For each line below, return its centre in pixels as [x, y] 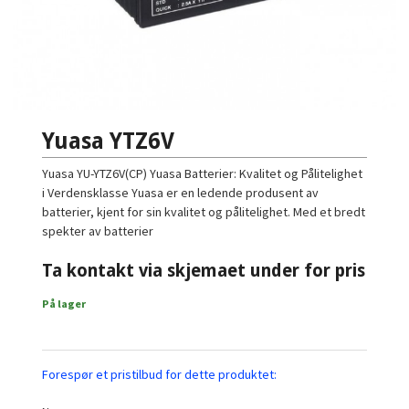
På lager [64, 303]
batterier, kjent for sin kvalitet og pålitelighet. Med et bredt [204, 211]
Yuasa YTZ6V [109, 141]
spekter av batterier [98, 231]
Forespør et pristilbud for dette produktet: [160, 375]
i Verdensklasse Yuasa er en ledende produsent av [181, 192]
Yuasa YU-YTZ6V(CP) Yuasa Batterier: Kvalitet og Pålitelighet [203, 173]
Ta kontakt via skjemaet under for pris [204, 270]
